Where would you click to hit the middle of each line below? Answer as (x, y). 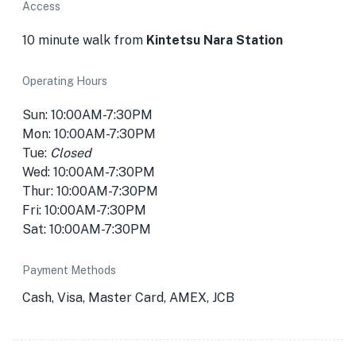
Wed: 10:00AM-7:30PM (89, 172)
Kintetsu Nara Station (215, 40)
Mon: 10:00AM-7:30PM (89, 134)
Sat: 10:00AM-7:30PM (87, 229)
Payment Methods (69, 270)
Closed (71, 153)
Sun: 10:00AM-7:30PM (87, 115)
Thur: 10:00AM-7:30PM (90, 191)
